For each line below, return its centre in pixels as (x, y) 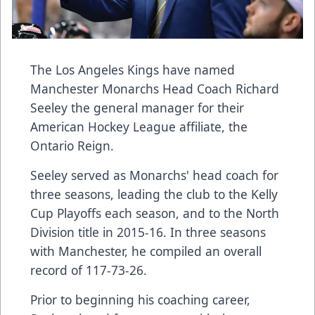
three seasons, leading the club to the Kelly (154, 194)
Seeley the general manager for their (137, 108)
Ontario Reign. (72, 146)
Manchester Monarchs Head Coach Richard (155, 89)
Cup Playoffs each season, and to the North (155, 213)
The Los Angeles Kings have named (133, 70)
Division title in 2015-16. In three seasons (148, 232)
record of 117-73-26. (89, 270)
